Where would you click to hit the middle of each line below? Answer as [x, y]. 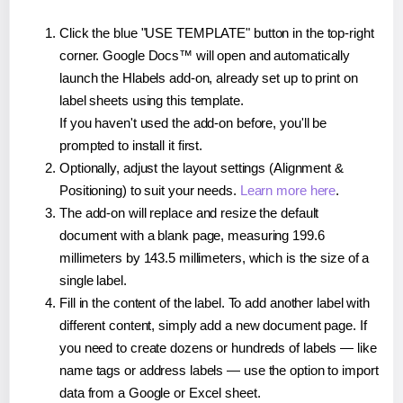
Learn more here [288, 190]
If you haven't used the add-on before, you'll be [193, 122]
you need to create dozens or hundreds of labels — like [218, 347]
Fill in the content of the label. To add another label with [215, 302]
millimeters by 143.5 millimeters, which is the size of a [215, 257]
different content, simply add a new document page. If [213, 325]
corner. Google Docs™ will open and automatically [205, 55]
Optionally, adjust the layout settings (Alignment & [201, 167]
